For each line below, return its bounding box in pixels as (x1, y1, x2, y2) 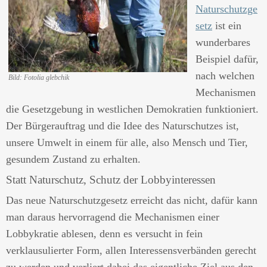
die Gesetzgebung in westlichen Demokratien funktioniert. (6, 103, 259, 115)
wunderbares (195, 36, 250, 48)
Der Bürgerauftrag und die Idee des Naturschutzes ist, (6, 120, 239, 132)
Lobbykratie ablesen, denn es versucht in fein (6, 228, 203, 240)
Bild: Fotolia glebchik (8, 73, 69, 82)
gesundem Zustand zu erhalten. (6, 153, 141, 165)
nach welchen (195, 70, 254, 82)
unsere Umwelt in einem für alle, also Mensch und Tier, (6, 136, 248, 148)
